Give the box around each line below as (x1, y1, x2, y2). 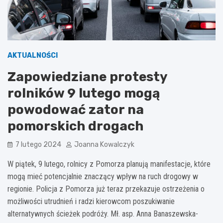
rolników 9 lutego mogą (7, 85, 160, 101)
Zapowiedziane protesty (7, 69, 167, 85)
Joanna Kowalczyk (74, 140, 134, 149)
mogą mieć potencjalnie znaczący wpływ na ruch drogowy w (7, 171, 198, 181)
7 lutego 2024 (15, 140, 61, 149)
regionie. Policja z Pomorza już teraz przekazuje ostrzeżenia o (7, 184, 205, 194)
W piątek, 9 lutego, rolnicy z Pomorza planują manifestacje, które (7, 159, 211, 169)
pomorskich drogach (7, 118, 143, 134)
